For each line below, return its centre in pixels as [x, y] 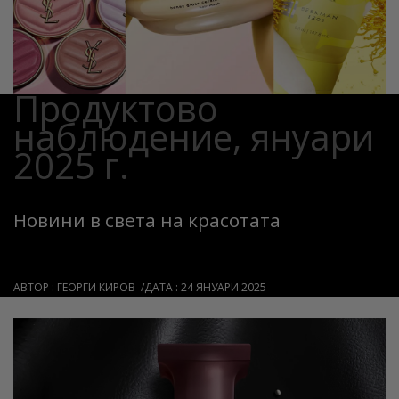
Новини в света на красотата [147, 220]
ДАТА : [163, 287]
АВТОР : [35, 287]
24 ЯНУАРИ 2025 [224, 287]
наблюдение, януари [194, 136]
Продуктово [116, 108]
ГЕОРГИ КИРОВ [96, 287]
